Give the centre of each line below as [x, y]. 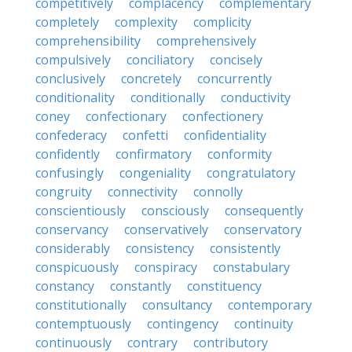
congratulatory [251, 173]
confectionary [126, 116]
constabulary [251, 267]
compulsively [73, 60]
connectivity [143, 192]
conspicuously [77, 267]
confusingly [70, 173]
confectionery [223, 116]
